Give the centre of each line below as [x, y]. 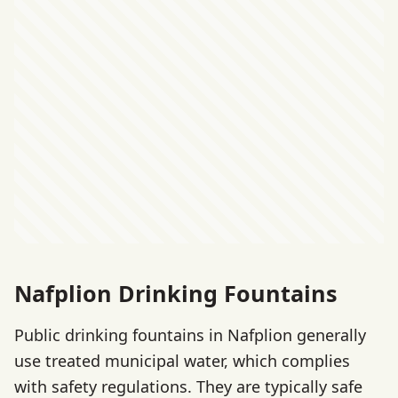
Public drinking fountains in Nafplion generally [190, 335]
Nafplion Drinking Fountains [176, 293]
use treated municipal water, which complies [182, 361]
